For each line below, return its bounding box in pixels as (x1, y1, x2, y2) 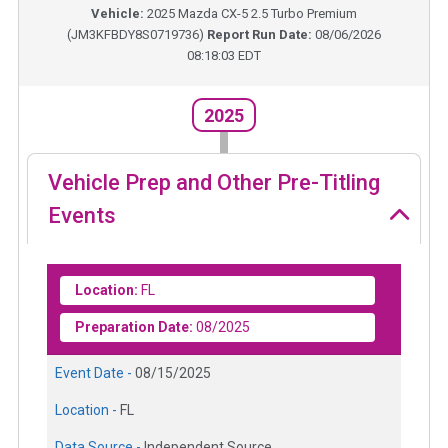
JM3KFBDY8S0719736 (71, 27, 199, 43)
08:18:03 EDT (187, 48, 261, 64)
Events (48, 202, 116, 228)
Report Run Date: (207, 27, 315, 43)
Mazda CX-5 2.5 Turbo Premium (178, 6, 357, 22)
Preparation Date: (75, 318, 193, 335)
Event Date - (55, 364, 135, 381)
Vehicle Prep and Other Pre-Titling (48, 169, 380, 195)
